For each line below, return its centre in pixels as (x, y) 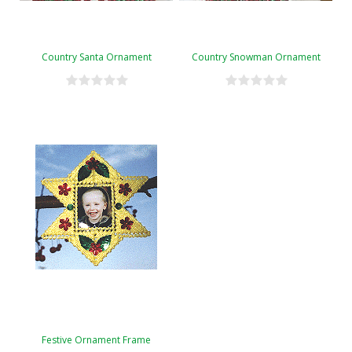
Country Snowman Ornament (256, 57)
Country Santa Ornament (96, 57)
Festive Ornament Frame (96, 339)
